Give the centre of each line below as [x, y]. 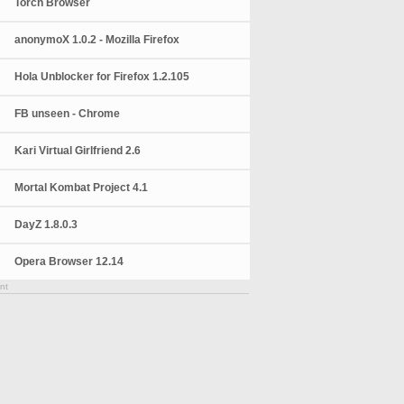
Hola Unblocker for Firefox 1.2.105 [102, 77]
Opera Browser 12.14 [69, 262]
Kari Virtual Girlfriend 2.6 [78, 151]
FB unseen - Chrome [68, 114]
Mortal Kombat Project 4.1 [82, 188]
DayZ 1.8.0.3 [46, 225]
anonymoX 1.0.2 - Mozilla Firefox [97, 40]
